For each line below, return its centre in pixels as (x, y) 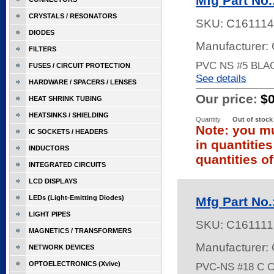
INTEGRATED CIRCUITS (67, 165)
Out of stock (253, 119)
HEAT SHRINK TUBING (65, 98)
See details (221, 78)
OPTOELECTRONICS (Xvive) (75, 264)
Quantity (208, 119)
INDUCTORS (49, 148)
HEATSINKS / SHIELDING (69, 115)
